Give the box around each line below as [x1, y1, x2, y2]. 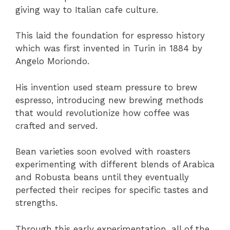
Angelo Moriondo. [15, 56, 89, 67]
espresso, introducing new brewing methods [15, 94, 203, 105]
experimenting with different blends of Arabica [15, 159, 215, 170]
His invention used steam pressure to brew [15, 82, 197, 92]
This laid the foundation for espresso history [15, 30, 205, 41]
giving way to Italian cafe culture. [15, 4, 158, 15]
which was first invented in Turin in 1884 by [15, 43, 202, 54]
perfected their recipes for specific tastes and [15, 185, 208, 196]
